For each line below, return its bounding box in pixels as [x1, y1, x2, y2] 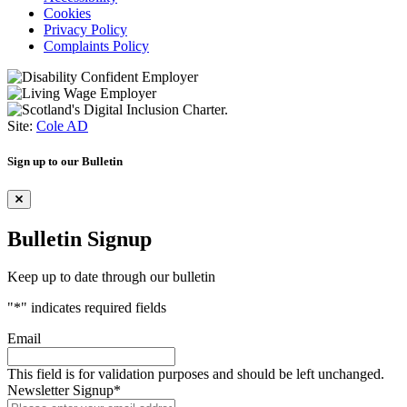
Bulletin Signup [7, 226, 152, 251]
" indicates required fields [21, 300, 166, 316]
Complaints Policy [44, 38, 149, 55]
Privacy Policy [44, 22, 127, 38]
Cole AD [36, 118, 88, 134]
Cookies [44, 5, 91, 22]
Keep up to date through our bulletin [7, 269, 215, 285]
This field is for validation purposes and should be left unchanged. [7, 366, 384, 382]
